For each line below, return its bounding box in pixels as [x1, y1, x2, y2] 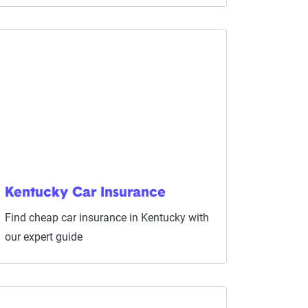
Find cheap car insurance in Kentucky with [4, 211, 209, 224]
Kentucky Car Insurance [4, 186, 166, 200]
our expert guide [4, 230, 82, 243]
